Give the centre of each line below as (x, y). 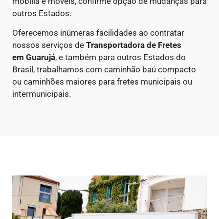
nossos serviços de (49, 45)
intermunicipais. (42, 94)
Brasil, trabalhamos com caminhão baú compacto (104, 69)
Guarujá (41, 57)
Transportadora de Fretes (134, 45)
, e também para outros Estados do (120, 57)
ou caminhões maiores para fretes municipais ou (102, 81)
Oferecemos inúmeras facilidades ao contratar (98, 33)
